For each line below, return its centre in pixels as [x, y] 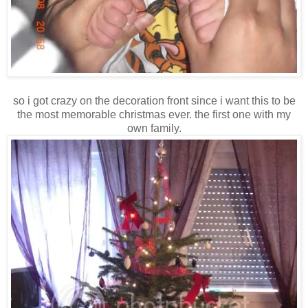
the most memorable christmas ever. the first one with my [154, 115]
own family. [154, 129]
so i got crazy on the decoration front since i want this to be [154, 101]
